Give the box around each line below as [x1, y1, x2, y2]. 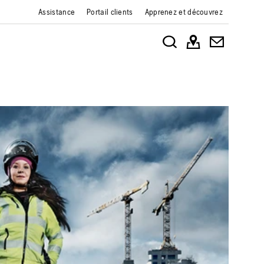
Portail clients [87, 7, 133, 16]
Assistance [38, 7, 75, 16]
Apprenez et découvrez [144, 7, 223, 16]
